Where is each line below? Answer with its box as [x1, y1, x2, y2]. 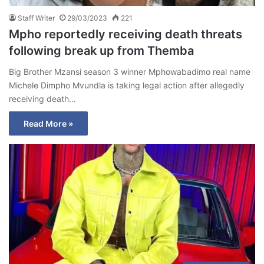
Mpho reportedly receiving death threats [9, 27, 242, 41]
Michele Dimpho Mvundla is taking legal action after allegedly [9, 80, 245, 90]
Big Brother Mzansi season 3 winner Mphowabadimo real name [9, 66, 250, 77]
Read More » [24, 118, 73, 128]
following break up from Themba [9, 43, 194, 58]
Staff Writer [18, 13, 55, 22]
